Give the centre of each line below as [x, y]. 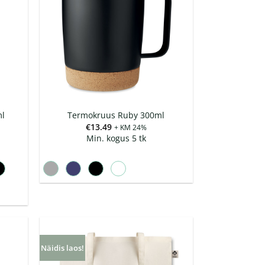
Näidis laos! [62, 248]
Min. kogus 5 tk [116, 138]
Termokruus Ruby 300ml [116, 115]
